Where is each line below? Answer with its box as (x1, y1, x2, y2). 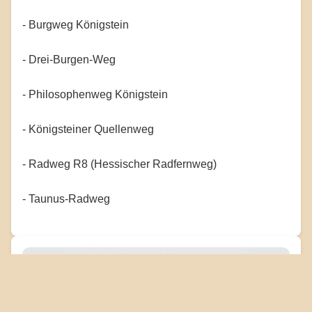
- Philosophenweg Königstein (22, 88, 168, 101)
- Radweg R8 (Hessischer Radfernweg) (22, 158, 217, 171)
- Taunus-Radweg (22, 193, 110, 205)
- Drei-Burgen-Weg (22, 54, 116, 66)
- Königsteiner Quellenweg (22, 123, 154, 136)
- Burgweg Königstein (22, 19, 129, 31)
